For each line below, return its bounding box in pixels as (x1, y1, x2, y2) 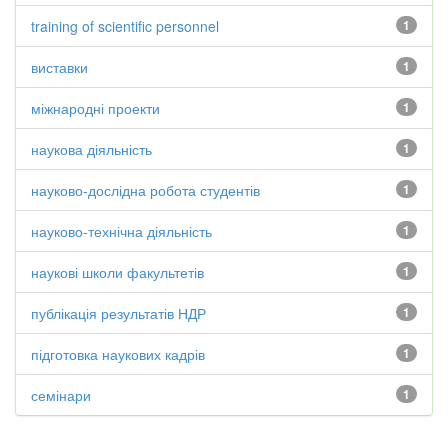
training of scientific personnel (31, 16, 219, 36)
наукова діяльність (31, 139, 152, 159)
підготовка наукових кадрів (31, 344, 205, 364)
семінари (31, 385, 91, 405)
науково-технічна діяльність (31, 221, 212, 241)
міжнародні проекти (31, 98, 160, 118)
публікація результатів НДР (31, 303, 206, 323)
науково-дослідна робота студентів (31, 180, 260, 200)
